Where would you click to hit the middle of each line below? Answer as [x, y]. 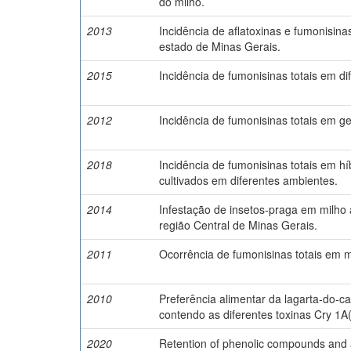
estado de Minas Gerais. [220, 46]
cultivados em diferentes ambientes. [248, 180]
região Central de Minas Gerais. [238, 224]
